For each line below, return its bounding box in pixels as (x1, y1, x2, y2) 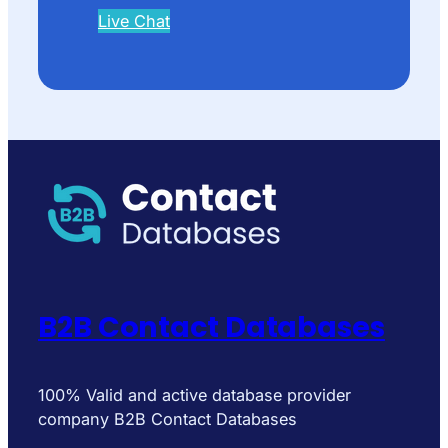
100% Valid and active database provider (38, 384, 351, 405)
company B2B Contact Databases (38, 408, 297, 429)
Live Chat (98, 11, 170, 32)
